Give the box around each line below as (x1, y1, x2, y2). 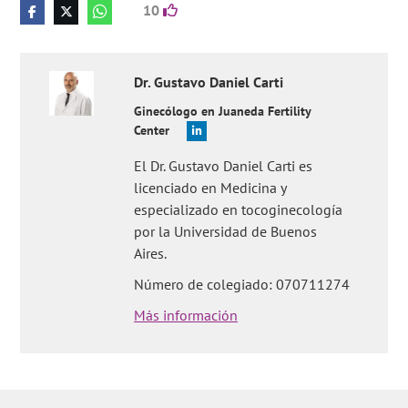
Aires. (134, 244, 168, 262)
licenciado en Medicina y (134, 178, 287, 197)
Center (134, 122, 170, 138)
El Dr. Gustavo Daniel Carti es (134, 157, 313, 175)
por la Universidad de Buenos (134, 222, 318, 240)
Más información (134, 306, 239, 324)
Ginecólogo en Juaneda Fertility (134, 103, 311, 119)
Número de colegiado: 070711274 (134, 275, 351, 293)
